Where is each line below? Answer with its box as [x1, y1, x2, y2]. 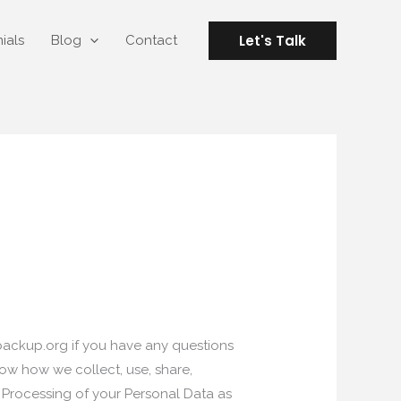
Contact [125, 32, 177, 48]
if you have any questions [68, 337, 235, 354]
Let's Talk [239, 30, 306, 50]
